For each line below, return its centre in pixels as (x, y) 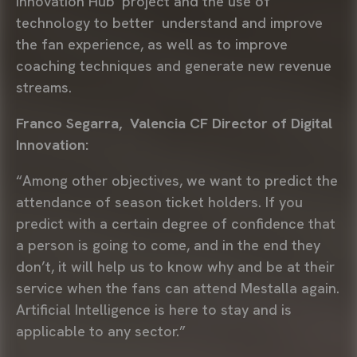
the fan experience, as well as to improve (152, 44)
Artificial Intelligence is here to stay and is (154, 309)
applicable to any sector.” (101, 331)
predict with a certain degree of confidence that (176, 223)
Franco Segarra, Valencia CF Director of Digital (174, 123)
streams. (44, 87)
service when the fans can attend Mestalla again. (178, 288)
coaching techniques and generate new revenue (174, 65)
